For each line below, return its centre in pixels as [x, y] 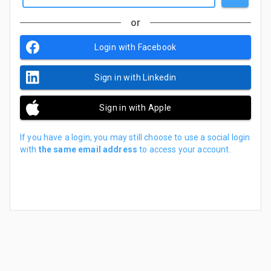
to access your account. [184, 149]
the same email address [88, 149]
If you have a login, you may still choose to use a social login [135, 137]
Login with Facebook [135, 47]
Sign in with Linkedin [135, 77]
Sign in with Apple [135, 107]
